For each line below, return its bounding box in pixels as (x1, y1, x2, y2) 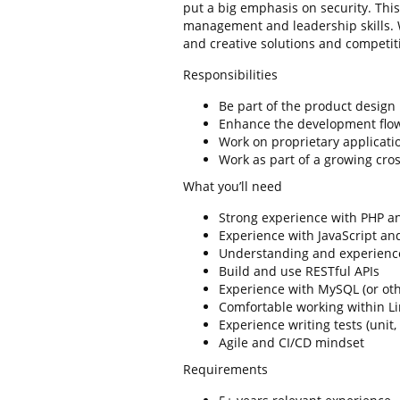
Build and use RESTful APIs (218, 262, 379, 279)
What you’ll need (182, 178, 282, 195)
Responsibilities (182, 66, 278, 83)
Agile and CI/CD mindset (218, 334, 364, 351)
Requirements (182, 361, 268, 378)
